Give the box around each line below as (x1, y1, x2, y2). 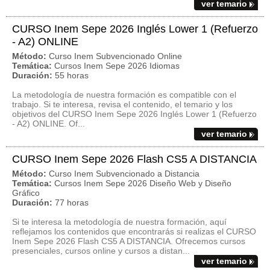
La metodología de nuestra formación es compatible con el (12, 90, 236, 99)
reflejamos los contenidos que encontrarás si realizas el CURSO (12, 227, 256, 236)
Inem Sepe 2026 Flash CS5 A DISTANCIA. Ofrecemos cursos (12, 236, 245, 246)
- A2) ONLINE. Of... (12, 119, 85, 128)
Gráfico (12, 188, 40, 198)
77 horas (55, 198, 89, 207)
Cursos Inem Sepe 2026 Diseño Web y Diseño (54, 178, 231, 188)
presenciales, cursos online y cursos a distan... (12, 246, 190, 256)
